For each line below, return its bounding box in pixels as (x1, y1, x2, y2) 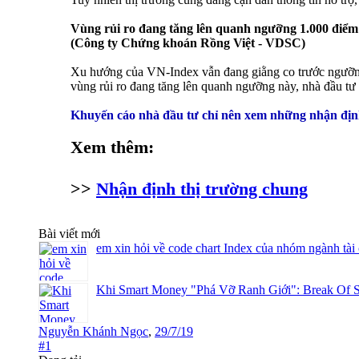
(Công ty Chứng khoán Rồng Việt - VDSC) (71, 36, 305, 50)
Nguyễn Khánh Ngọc (38, 325, 148, 339)
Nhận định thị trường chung (96, 179, 308, 200)
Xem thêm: (71, 137, 154, 158)
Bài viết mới (38, 227, 100, 241)
